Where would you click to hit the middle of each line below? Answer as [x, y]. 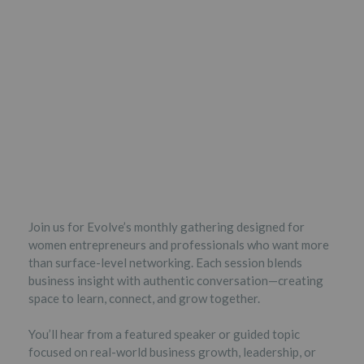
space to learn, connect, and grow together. [144, 298]
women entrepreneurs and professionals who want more [179, 244]
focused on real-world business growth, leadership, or [172, 352]
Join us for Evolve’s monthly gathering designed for [167, 226]
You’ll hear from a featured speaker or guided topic [164, 334]
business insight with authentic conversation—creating [176, 280]
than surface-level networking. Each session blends [165, 262]
